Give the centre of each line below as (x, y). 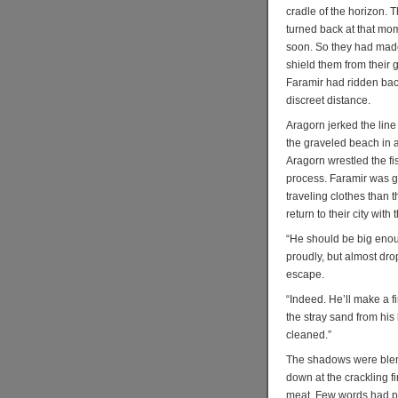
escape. (305, 275)
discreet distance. (328, 101)
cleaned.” (309, 335)
